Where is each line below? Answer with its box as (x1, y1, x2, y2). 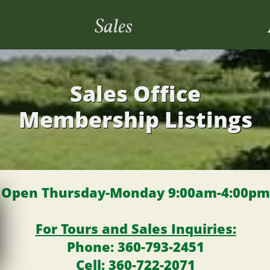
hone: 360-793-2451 (75, 237, 204, 256)
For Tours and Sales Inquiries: (35, 219, 236, 237)
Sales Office (70, 79, 201, 108)
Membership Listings (18, 105, 253, 134)
